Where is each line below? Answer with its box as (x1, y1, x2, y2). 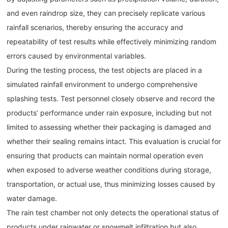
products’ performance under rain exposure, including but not (7, 108, 212, 118)
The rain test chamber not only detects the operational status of (7, 208, 219, 217)
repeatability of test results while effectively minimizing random (7, 37, 217, 46)
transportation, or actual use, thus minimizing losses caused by (7, 180, 216, 189)
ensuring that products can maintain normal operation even (7, 151, 204, 160)
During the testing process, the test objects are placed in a (7, 66, 203, 75)
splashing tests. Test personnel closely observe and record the (7, 94, 215, 103)
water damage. (7, 194, 58, 203)
